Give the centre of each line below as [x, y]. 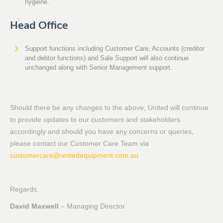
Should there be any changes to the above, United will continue [109, 108]
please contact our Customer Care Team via [79, 143]
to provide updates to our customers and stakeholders [95, 119]
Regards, [24, 189]
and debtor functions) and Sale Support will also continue [107, 58]
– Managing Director [92, 206]
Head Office [39, 25]
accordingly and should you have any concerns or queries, [102, 131]
